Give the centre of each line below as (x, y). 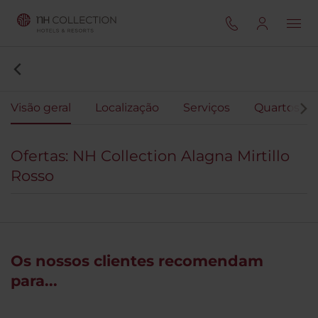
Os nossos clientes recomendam (137, 261)
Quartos (277, 108)
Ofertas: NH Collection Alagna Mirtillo (150, 156)
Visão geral (41, 108)
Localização (127, 108)
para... (34, 281)
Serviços (207, 108)
